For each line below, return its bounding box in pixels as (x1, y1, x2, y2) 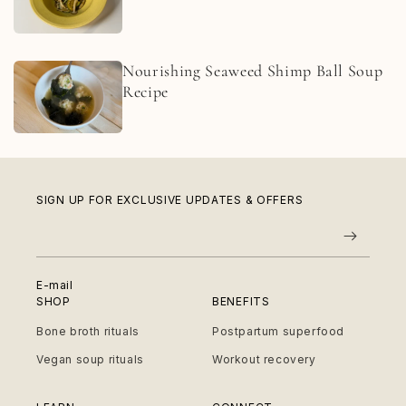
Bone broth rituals (36, 324, 140, 338)
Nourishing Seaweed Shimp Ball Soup (122, 60, 383, 81)
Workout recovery (212, 352, 316, 366)
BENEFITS (212, 295, 270, 308)
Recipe (122, 81, 169, 101)
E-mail (36, 278, 73, 292)
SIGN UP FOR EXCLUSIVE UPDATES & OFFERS (36, 193, 304, 208)
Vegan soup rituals (36, 352, 144, 366)
